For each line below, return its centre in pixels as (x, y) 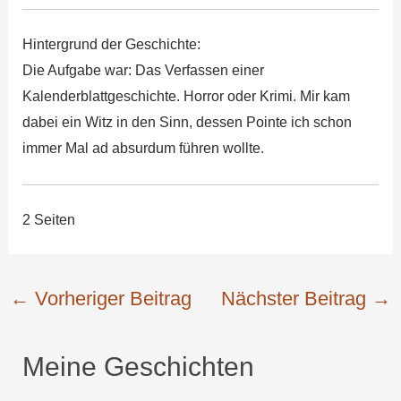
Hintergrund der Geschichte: (111, 45)
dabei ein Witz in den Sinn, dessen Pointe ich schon (187, 123)
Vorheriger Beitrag (110, 298)
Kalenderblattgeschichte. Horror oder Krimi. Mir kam (186, 97)
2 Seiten (48, 219)
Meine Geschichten (138, 366)
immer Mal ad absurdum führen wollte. (143, 149)
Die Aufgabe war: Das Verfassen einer (143, 71)
